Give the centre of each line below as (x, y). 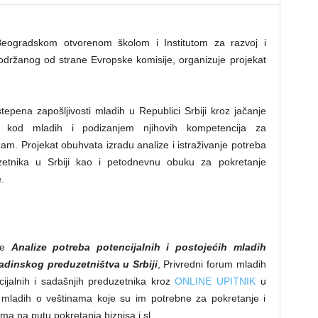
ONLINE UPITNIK (215, 281)
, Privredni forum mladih (212, 264)
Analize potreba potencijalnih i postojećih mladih (138, 247)
